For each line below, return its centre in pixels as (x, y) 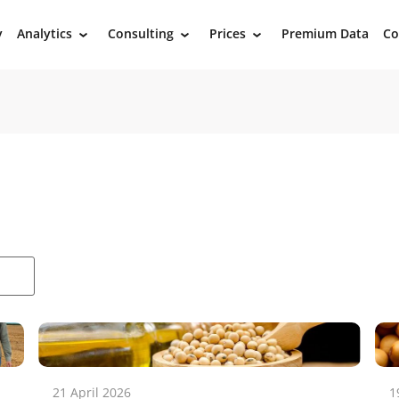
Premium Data (325, 33)
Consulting (141, 33)
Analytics (45, 33)
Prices (228, 33)
